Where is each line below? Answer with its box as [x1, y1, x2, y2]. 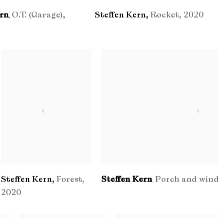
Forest [56, 174, 82, 185]
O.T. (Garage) [11, 10, 63, 20]
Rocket [150, 10, 179, 20]
